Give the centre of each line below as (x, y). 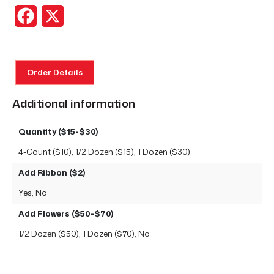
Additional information (74, 103)
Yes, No (33, 193)
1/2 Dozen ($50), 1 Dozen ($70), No (84, 234)
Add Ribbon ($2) (52, 172)
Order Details (55, 72)
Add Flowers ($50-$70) (66, 213)
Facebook (60, 16)
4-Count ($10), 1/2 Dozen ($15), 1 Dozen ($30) (104, 152)
